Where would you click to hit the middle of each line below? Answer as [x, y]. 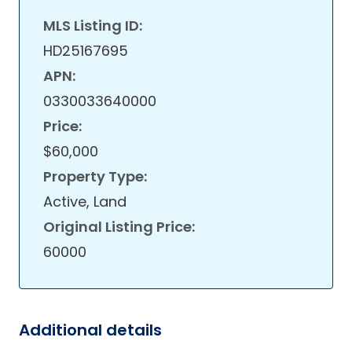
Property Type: [95, 176]
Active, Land [85, 202]
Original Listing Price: [119, 227]
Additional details [90, 330]
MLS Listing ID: [93, 26]
